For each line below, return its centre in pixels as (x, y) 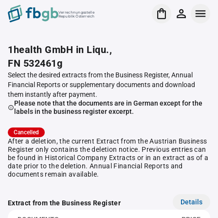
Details (191, 202)
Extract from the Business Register (64, 203)
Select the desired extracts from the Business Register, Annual (100, 75)
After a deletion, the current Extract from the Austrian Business (108, 141)
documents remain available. (54, 174)
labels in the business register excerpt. (74, 111)
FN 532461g (35, 63)
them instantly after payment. (53, 94)
